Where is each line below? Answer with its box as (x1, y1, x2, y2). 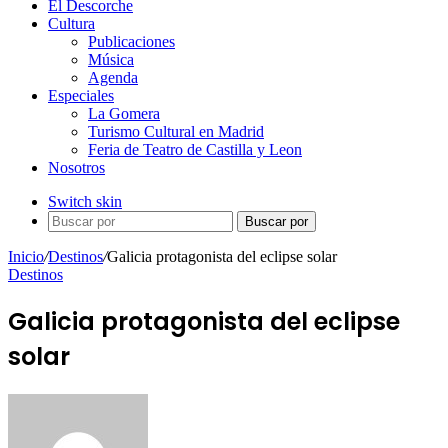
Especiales (48, 87, 114, 104)
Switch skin (48, 193, 122, 210)
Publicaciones (88, 33, 175, 50)
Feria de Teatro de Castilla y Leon (88, 141, 302, 158)
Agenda (88, 69, 138, 86)
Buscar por (245, 214, 308, 229)
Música (88, 51, 134, 68)
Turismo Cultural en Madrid (88, 123, 264, 140)
